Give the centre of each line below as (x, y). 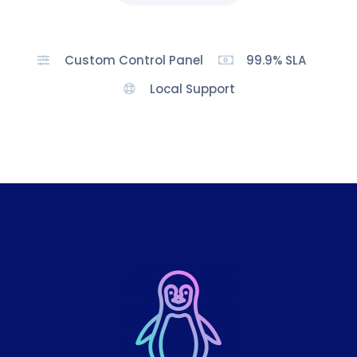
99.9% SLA (277, 60)
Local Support (193, 88)
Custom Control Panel (133, 60)
